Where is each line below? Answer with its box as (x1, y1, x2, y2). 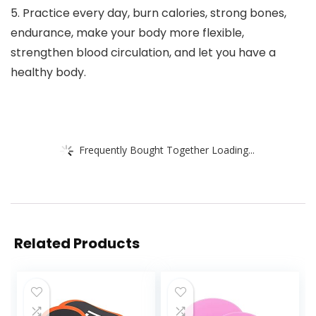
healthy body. (11, 64, 86, 81)
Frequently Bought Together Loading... (79, 142, 255, 157)
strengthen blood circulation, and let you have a (11, 44, 276, 61)
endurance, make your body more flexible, (11, 25, 244, 42)
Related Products (14, 233, 140, 254)
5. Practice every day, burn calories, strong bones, (11, 5, 286, 22)
